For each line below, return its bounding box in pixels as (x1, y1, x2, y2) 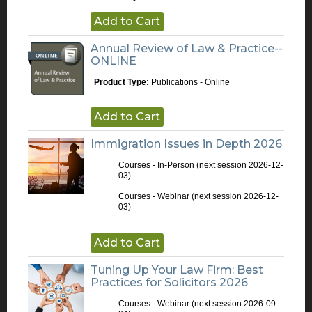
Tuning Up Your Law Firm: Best (91, 263, 263, 276)
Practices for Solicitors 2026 (91, 276, 248, 289)
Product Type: (94, 77, 151, 87)
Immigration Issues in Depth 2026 (91, 137, 282, 150)
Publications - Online (151, 77, 230, 87)
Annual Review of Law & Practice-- (91, 42, 283, 55)
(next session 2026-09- (189, 299, 279, 309)
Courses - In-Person (118, 160, 194, 170)
